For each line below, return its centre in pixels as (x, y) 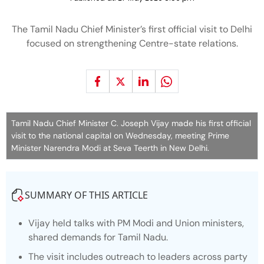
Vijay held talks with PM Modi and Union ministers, (136, 223)
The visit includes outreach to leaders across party (138, 257)
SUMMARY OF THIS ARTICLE (86, 195)
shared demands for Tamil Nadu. (98, 237)
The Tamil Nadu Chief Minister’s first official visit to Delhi (132, 29)
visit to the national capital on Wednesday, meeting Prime (120, 136)
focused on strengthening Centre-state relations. (132, 43)
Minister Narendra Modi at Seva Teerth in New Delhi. (110, 148)
